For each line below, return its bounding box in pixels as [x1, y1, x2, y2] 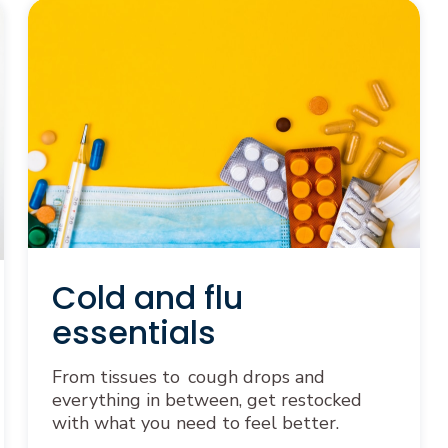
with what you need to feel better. [52, 411, 339, 435]
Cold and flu [52, 275, 243, 320]
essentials [52, 310, 216, 355]
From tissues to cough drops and [52, 365, 325, 389]
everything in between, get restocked [52, 388, 362, 412]
